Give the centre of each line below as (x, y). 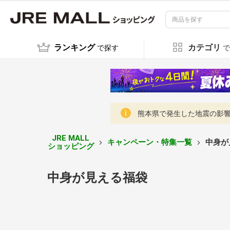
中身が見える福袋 (97, 177)
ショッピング (71, 146)
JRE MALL (71, 138)
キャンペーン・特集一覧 (149, 142)
